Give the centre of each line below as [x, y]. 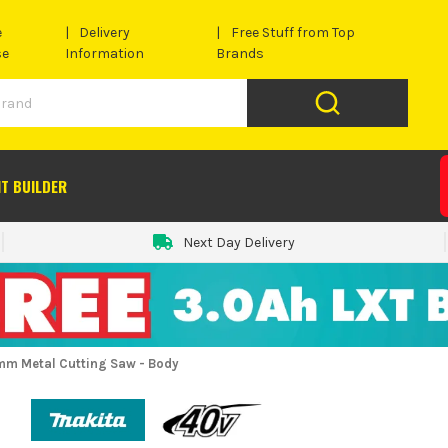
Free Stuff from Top [292, 33]
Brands [240, 54]
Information [104, 54]
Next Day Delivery [238, 242]
